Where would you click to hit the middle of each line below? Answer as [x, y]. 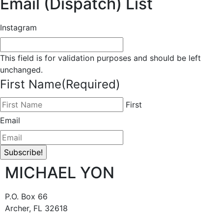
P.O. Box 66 [26, 196]
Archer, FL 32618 [36, 208]
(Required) [91, 84]
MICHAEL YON [60, 172]
